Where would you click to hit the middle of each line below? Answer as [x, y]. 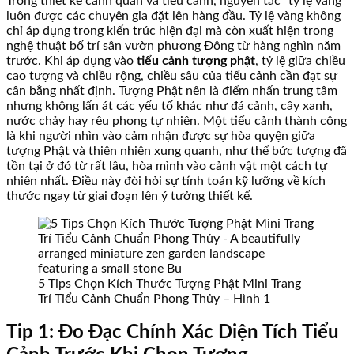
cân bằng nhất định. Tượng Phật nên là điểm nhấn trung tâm [172, 90]
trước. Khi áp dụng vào [72, 60]
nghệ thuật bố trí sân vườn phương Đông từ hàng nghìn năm [173, 45]
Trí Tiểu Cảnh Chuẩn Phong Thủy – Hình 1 [154, 298]
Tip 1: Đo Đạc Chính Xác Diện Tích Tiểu [173, 333]
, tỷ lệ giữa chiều [300, 60]
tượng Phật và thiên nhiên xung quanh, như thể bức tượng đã [177, 151]
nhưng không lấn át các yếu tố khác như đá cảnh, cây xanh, [169, 105]
